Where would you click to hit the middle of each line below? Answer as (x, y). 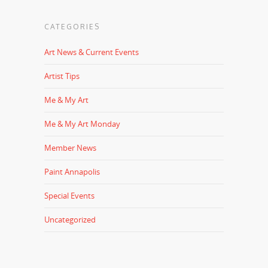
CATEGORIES (72, 26)
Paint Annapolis (72, 171)
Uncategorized (70, 219)
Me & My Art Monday (82, 124)
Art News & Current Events (92, 52)
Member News (70, 147)
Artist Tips (62, 76)
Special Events (69, 195)
